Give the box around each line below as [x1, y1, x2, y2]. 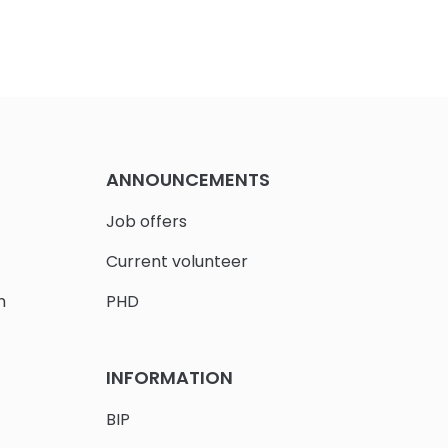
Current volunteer [105, 250, 248, 274]
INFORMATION [105, 364, 233, 390]
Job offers [105, 210, 187, 234]
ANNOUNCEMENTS [105, 167, 270, 193]
